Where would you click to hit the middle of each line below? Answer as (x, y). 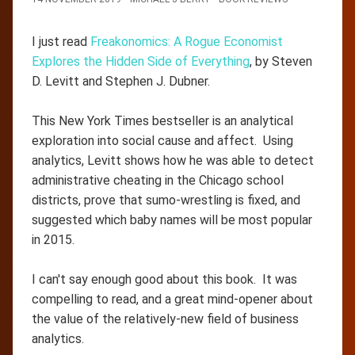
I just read (61, 41)
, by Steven (281, 61)
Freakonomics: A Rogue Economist (187, 41)
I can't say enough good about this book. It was (164, 279)
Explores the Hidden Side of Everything (141, 61)
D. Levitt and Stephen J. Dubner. (121, 81)
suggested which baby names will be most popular (172, 219)
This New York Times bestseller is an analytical (162, 120)
